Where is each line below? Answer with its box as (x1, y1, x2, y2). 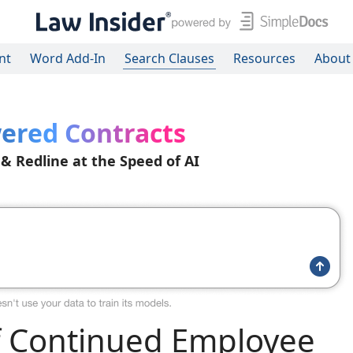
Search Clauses (124, 50, 214, 67)
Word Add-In (30, 50, 106, 67)
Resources (233, 50, 295, 67)
